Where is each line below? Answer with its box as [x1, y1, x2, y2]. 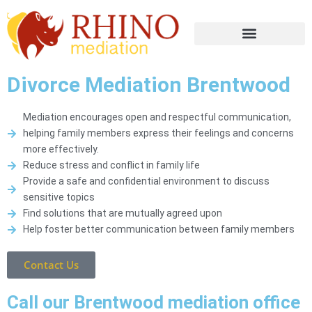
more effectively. [22, 143, 99, 155]
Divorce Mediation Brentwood [7, 72, 290, 97]
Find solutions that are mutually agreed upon [22, 208, 222, 219]
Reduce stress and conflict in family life [22, 159, 200, 171]
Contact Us [24, 258, 79, 272]
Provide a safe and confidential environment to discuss [22, 175, 270, 187]
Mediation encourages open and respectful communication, [22, 111, 291, 123]
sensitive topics [22, 192, 95, 203]
